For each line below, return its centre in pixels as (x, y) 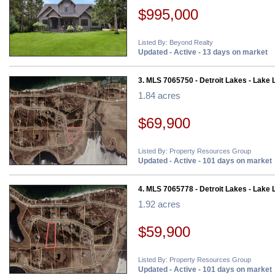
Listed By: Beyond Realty (176, 42)
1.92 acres (159, 204)
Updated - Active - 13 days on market (203, 52)
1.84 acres (159, 96)
